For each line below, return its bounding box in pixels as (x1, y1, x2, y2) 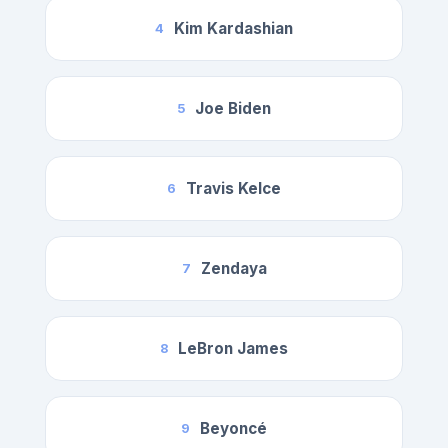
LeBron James (178, 339, 288, 359)
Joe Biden (195, 99, 271, 119)
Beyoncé (200, 419, 267, 439)
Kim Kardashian (174, 19, 293, 39)
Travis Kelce (186, 179, 281, 199)
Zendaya (200, 259, 267, 279)
